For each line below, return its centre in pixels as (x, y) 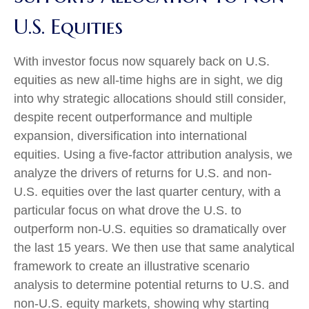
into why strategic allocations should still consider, (150, 99)
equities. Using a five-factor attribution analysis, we (153, 154)
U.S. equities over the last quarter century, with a (147, 192)
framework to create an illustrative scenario (132, 266)
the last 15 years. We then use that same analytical (154, 248)
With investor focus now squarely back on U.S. (142, 61)
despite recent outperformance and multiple (133, 117)
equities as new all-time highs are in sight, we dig (148, 80)
